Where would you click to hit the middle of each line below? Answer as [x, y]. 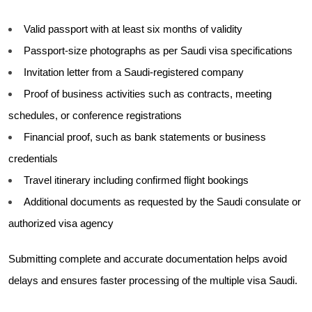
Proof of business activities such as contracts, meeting [148, 94]
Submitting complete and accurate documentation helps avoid [148, 259]
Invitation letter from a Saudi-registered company [134, 72]
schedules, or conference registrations [95, 115]
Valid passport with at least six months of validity [133, 29]
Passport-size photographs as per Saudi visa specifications [158, 50]
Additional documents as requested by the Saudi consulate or [162, 202]
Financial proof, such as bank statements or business [145, 137]
